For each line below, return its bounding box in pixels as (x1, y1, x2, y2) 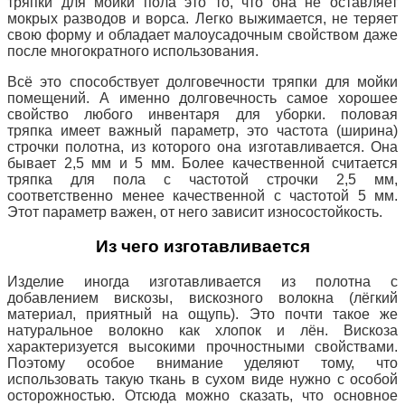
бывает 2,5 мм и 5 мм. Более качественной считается (7, 155, 398, 171)
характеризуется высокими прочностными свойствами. (7, 339, 398, 355)
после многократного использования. (7, 42, 259, 59)
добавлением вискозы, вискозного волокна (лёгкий (7, 290, 398, 306)
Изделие (7, 274, 64, 290)
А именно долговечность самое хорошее (99, 89, 399, 106)
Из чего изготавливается (95, 237, 310, 257)
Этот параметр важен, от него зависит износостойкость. (7, 203, 382, 220)
